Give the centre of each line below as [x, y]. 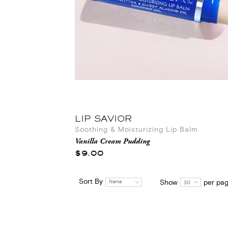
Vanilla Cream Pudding [112, 142]
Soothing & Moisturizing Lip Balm [136, 130]
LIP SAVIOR [103, 119]
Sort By [91, 182]
